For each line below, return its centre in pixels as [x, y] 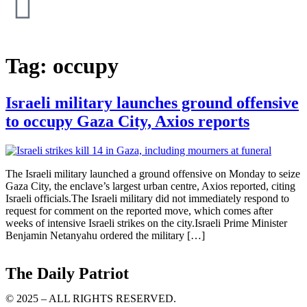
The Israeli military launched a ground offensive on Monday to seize [153, 173]
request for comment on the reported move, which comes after [139, 210]
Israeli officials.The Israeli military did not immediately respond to [147, 198]
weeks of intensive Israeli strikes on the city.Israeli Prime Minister [146, 223]
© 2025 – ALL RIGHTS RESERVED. [91, 298]
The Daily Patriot [67, 273]
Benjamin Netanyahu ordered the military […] [105, 235]
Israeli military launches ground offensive [152, 102]
